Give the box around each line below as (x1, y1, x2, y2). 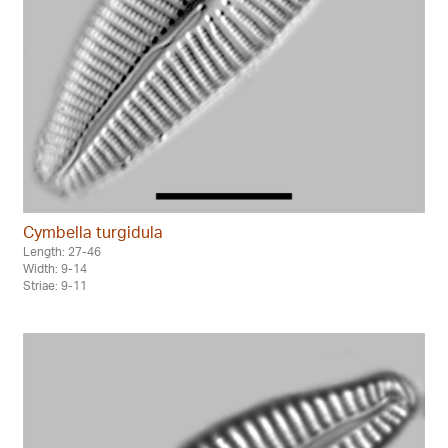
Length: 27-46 (23, 243, 101, 259)
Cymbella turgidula (23, 221, 163, 242)
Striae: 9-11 (23, 277, 87, 293)
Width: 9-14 (23, 260, 87, 276)
